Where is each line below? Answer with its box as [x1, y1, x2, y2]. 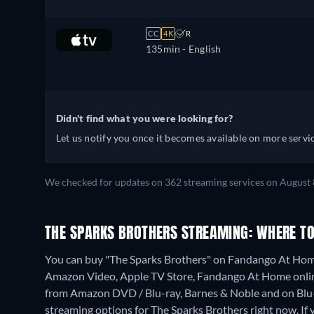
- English [180, 43, 221, 55]
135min [146, 43, 181, 55]
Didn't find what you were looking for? [56, 112, 233, 124]
